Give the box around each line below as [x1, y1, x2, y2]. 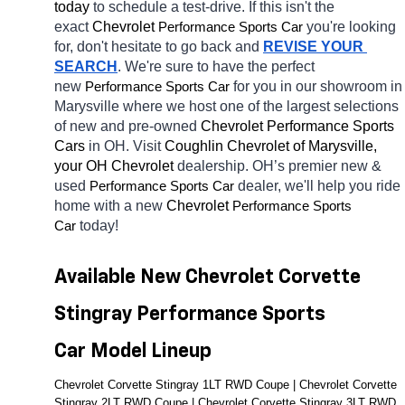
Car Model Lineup [54, 342, 212, 363]
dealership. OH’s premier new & [177, 158, 381, 174]
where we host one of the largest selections [123, 99, 399, 115]
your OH [54, 158, 108, 174]
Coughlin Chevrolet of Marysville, [165, 138, 377, 155]
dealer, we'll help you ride [238, 178, 400, 194]
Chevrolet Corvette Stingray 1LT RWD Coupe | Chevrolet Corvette [54, 378, 397, 392]
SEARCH [54, 59, 118, 75]
